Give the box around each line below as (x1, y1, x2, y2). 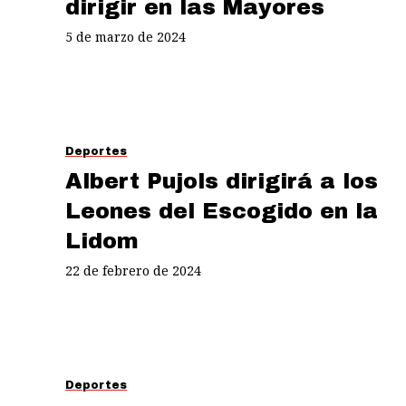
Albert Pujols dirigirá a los (65, 169, 378, 193)
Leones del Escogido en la (65, 198, 378, 223)
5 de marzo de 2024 (65, 27, 186, 45)
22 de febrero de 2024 (65, 261, 201, 279)
